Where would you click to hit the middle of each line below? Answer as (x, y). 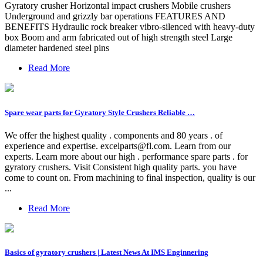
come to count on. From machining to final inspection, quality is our (130, 177)
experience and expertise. (53, 146)
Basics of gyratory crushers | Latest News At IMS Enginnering (107, 252)
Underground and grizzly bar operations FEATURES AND (115, 16)
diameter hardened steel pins (57, 48)
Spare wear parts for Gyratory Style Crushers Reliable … (100, 112)
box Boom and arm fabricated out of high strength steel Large (119, 38)
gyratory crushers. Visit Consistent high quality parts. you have (121, 167)
